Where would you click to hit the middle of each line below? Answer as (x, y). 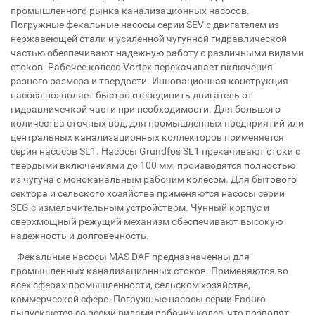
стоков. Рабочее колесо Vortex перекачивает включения (142, 67)
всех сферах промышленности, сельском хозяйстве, (130, 285)
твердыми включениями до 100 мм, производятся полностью (153, 165)
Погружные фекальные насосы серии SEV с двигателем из (145, 25)
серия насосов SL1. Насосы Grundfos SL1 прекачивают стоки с (155, 151)
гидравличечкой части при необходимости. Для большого (146, 109)
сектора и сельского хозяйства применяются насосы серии (148, 193)
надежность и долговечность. (80, 236)
